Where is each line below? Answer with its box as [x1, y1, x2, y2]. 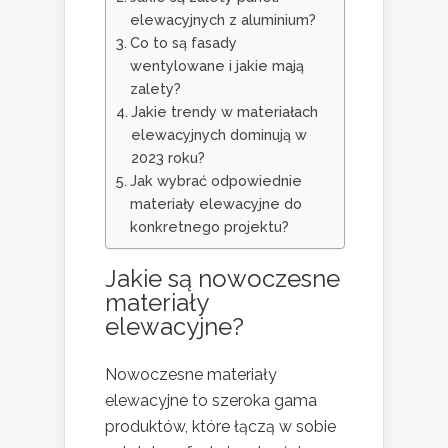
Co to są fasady [129, 33, 237, 51]
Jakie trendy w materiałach [130, 102, 318, 120]
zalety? [129, 79, 181, 97]
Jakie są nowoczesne [105, 263, 340, 293]
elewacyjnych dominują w [130, 125, 307, 143]
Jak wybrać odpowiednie [129, 171, 302, 189]
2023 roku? [130, 148, 205, 166]
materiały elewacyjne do [129, 194, 302, 212]
